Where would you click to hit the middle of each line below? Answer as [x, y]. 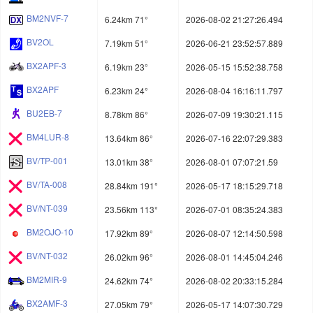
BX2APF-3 [46, 66]
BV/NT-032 [47, 256]
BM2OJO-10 [50, 232]
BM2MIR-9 [47, 279]
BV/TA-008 [47, 184]
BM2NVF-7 [48, 18]
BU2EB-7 [44, 113]
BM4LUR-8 [48, 137]
